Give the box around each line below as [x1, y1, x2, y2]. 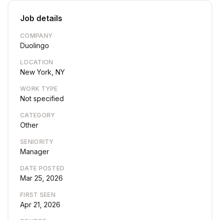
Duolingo [20, 41, 49, 50]
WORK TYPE [20, 85, 58, 92]
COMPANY [20, 32, 53, 39]
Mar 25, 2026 [20, 174, 63, 182]
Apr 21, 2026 [20, 200, 60, 209]
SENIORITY [20, 138, 54, 145]
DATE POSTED [20, 165, 65, 172]
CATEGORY [20, 111, 55, 119]
